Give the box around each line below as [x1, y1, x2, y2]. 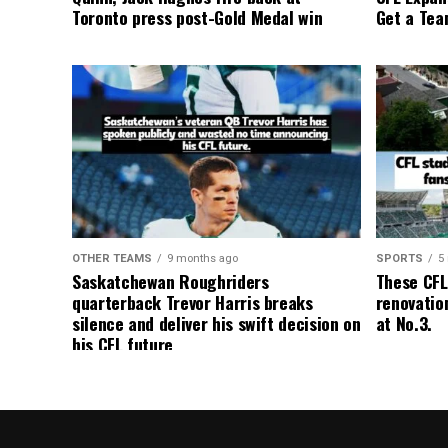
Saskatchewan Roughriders [72, 268, 269, 295]
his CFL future [72, 331, 174, 358]
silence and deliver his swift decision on [72, 310, 361, 337]
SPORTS [375, 252, 423, 266]
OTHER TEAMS [72, 252, 152, 266]
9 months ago [167, 252, 238, 266]
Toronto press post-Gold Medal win [72, 4, 323, 31]
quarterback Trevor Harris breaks [72, 289, 313, 316]
